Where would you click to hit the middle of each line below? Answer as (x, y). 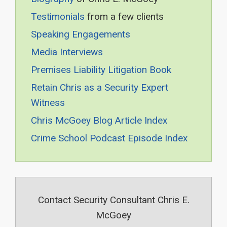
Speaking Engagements (81, 34)
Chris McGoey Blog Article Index (99, 120)
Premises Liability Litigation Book (101, 69)
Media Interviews (67, 52)
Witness (48, 102)
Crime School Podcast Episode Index (109, 138)
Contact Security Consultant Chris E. (113, 200)
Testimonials (58, 16)
